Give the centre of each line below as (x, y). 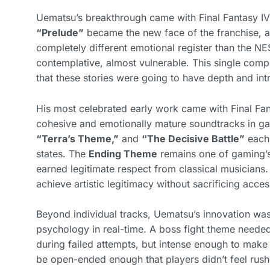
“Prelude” (60, 33)
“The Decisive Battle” (193, 138)
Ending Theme (123, 153)
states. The (62, 153)
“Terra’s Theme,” (77, 138)
